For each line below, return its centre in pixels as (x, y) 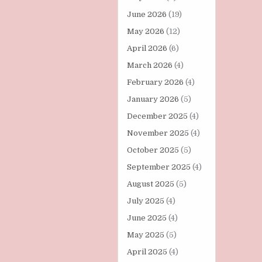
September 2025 (158, 167)
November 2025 (158, 133)
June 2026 (146, 15)
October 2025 (153, 150)
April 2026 (147, 49)
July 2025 (145, 201)
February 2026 (155, 82)
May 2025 (145, 235)
